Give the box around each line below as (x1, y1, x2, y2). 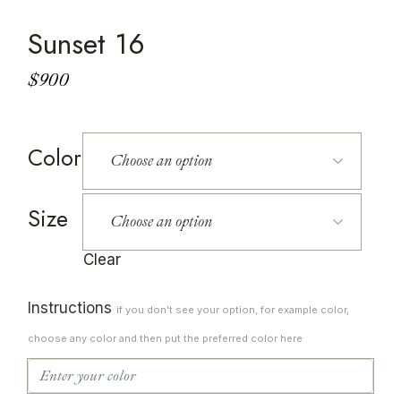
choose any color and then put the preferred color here (28, 331, 303, 345)
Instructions (28, 298, 113, 317)
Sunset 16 (28, 22, 146, 64)
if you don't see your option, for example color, (116, 303, 350, 316)
